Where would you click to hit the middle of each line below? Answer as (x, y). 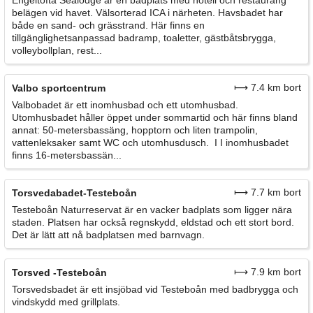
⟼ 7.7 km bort (268, 192)
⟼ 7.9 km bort (268, 271)
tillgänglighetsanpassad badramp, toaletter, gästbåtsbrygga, (144, 37)
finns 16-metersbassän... (67, 155)
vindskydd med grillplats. (66, 301)
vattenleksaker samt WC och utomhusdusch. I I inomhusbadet (150, 142)
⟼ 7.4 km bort (268, 87)
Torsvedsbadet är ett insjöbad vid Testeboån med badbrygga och (155, 289)
